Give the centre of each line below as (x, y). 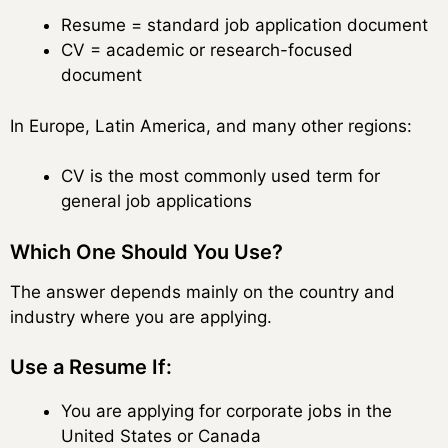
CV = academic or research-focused (207, 50)
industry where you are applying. (141, 316)
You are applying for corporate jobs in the (226, 411)
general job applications (156, 201)
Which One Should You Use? (146, 251)
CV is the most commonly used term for (220, 176)
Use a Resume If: (91, 367)
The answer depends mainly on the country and (202, 291)
